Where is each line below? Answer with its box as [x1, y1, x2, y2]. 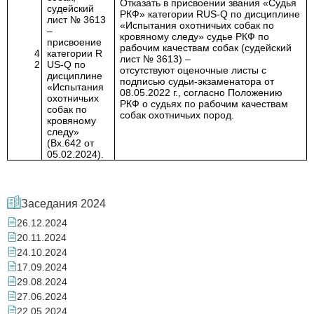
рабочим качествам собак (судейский [120, 42, 292, 53]
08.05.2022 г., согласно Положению [120, 87, 283, 98]
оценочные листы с [177, 64, 267, 76]
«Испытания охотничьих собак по [120, 20, 275, 31]
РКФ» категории [120, 8, 197, 20]
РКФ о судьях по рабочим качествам [120, 98, 289, 109]
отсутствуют [120, 64, 175, 76]
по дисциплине [228, 8, 301, 20]
